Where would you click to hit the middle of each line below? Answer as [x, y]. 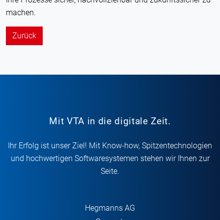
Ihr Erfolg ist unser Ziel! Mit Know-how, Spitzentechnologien [110, 146]
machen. [21, 12]
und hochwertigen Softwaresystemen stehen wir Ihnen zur [110, 158]
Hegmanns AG [110, 208]
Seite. [110, 171]
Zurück [24, 35]
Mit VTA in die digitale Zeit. [110, 121]
